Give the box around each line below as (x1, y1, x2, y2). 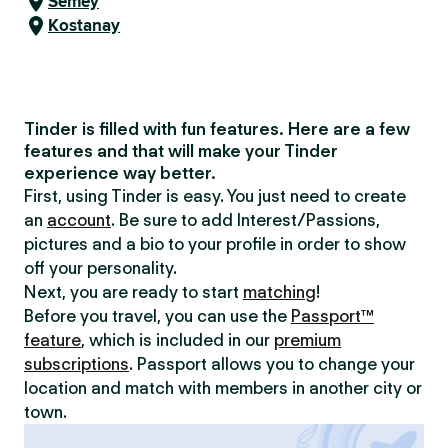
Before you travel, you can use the (24, 306, 291, 326)
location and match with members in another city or (24, 378, 422, 398)
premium (274, 330, 341, 350)
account (47, 210, 111, 230)
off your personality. (24, 258, 177, 278)
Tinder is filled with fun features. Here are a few (24, 119, 410, 139)
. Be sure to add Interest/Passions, (111, 210, 380, 230)
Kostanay (48, 13, 120, 38)
